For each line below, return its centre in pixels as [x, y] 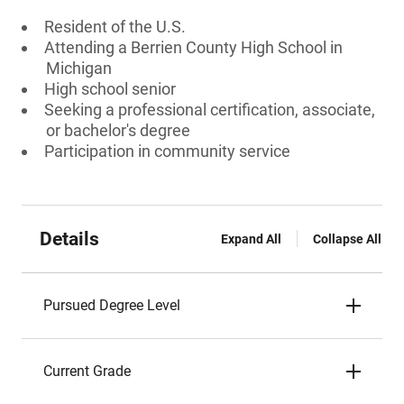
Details [69, 239]
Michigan [79, 68]
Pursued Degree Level [112, 305]
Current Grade [87, 371]
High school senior [110, 89]
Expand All [251, 239]
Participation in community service [167, 151]
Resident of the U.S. [115, 27]
